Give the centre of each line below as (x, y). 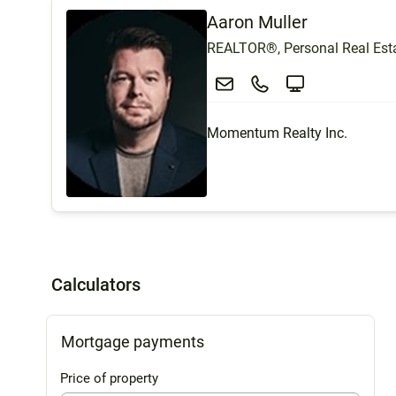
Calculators (96, 284)
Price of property (109, 378)
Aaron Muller (257, 22)
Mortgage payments (133, 341)
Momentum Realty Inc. (277, 133)
